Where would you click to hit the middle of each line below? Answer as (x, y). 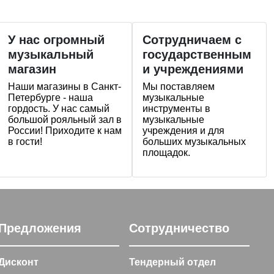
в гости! (25, 141)
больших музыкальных (194, 141)
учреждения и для (183, 130)
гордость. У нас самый (59, 108)
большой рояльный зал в (65, 119)
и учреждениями (193, 69)
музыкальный (51, 54)
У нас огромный (56, 39)
